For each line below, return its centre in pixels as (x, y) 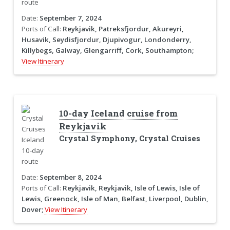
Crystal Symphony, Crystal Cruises (129, 138)
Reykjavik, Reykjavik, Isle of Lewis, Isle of (131, 188)
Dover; (32, 209)
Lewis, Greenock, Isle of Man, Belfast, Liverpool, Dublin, (115, 198)
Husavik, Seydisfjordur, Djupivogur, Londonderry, (106, 40)
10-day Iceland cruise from (118, 113)
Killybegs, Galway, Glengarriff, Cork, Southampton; (107, 51)
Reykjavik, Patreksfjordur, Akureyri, (123, 29)
